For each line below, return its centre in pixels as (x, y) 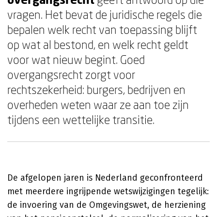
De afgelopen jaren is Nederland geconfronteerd (105, 178)
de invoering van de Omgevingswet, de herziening (107, 205)
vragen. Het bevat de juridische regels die (105, 14)
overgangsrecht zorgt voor (71, 74)
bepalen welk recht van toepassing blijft (102, 29)
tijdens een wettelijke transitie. (81, 119)
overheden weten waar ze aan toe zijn (98, 104)
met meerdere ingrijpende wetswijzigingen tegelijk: (108, 191)
